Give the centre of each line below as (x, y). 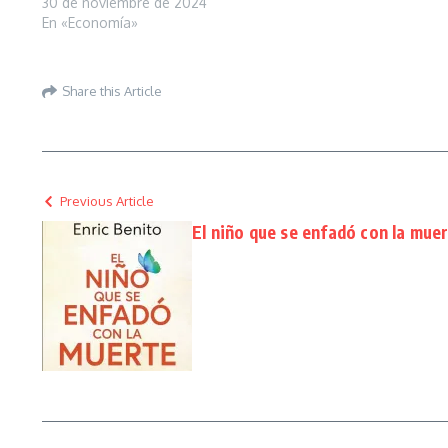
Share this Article (112, 90)
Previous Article (107, 201)
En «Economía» (90, 22)
